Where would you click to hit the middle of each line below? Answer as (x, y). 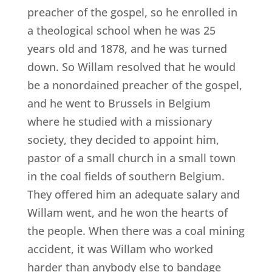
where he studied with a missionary (119, 122)
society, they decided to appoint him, (123, 140)
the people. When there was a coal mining (136, 231)
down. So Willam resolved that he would (131, 67)
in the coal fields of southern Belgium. (126, 176)
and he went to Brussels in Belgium (119, 104)
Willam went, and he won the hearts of (127, 213)
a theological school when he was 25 (121, 31)
